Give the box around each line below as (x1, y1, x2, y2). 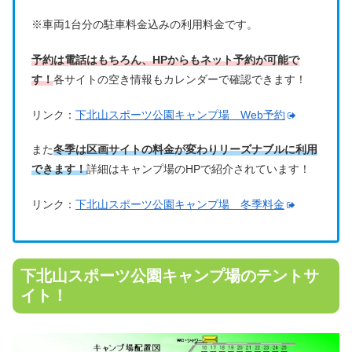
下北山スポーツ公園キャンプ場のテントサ (20, 266, 319, 284)
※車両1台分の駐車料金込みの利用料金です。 (31, 18, 258, 31)
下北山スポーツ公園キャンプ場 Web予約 (75, 108, 285, 121)
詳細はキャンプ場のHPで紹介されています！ (86, 163, 310, 176)
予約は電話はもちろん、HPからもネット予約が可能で (31, 53, 299, 66)
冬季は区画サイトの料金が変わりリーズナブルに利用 (53, 143, 317, 156)
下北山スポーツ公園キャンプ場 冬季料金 (75, 197, 284, 211)
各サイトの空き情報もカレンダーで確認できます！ (53, 72, 306, 86)
